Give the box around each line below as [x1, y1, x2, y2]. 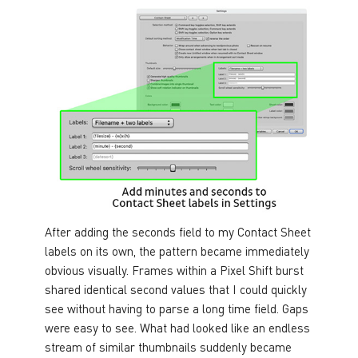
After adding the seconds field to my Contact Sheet [45, 223, 311, 240]
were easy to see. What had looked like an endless [45, 319, 310, 336]
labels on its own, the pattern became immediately [45, 242, 309, 259]
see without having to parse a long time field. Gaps [45, 300, 308, 316]
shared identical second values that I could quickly [45, 280, 307, 297]
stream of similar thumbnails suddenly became [45, 338, 292, 355]
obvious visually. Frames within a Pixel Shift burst [45, 261, 304, 278]
